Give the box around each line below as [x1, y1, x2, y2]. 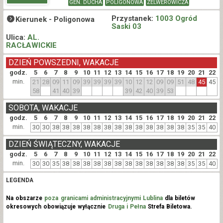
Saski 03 [111, 22, 141, 31]
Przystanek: [111, 14, 153, 23]
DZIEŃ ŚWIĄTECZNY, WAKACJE [8, 139, 120, 149]
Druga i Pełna [108, 203, 146, 211]
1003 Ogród [155, 14, 197, 23]
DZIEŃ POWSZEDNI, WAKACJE [8, 58, 118, 68]
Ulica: [6, 33, 25, 42]
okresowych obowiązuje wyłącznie [6, 203, 108, 211]
